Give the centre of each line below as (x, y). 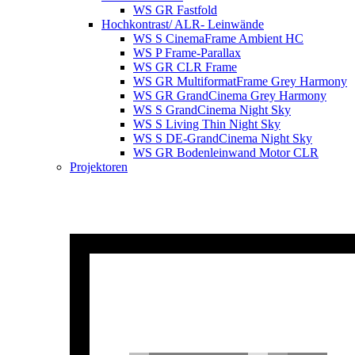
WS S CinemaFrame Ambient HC (218, 38)
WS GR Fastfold (175, 10)
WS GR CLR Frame (185, 67)
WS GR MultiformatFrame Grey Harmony (240, 81)
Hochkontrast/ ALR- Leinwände (183, 24)
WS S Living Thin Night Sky (207, 124)
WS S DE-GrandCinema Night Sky (223, 138)
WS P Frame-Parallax (187, 53)
